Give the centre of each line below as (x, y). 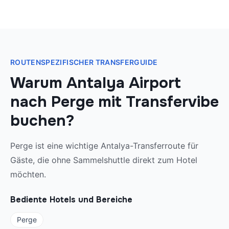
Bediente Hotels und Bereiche (71, 200)
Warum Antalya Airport (96, 83)
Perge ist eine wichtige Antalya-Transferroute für (104, 146)
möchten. (28, 175)
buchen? (42, 121)
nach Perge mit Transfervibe (114, 102)
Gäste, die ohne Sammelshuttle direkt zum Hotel (104, 160)
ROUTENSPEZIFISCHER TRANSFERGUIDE (84, 62)
